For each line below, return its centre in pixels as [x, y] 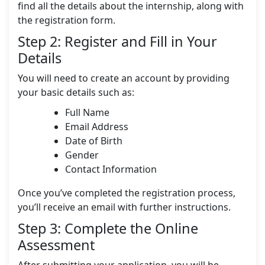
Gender [82, 155]
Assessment [56, 245]
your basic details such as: [76, 93]
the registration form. [67, 20]
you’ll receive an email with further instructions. [124, 207]
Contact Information [111, 169]
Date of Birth [94, 141]
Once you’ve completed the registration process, [127, 193]
